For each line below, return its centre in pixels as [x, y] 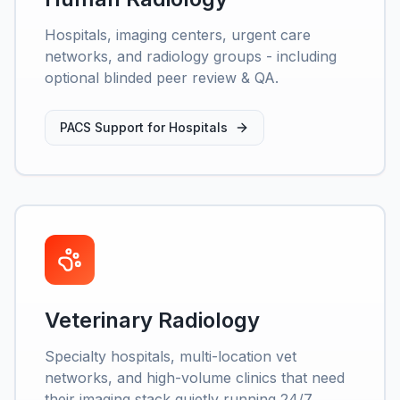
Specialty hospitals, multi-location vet [171, 356]
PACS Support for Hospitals [144, 127]
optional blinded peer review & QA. [162, 78]
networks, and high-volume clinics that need [195, 378]
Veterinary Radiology [152, 320]
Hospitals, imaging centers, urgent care [178, 35]
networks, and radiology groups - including [191, 56]
